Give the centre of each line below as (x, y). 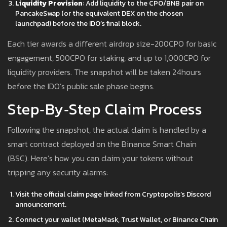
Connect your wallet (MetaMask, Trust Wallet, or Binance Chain (117, 220)
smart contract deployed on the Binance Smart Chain (102, 144)
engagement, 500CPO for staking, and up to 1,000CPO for (109, 58)
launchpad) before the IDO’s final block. (78, 24)
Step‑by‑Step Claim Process (105, 109)
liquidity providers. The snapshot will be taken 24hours (104, 72)
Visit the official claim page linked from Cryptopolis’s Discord (113, 195)
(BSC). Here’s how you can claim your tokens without (100, 158)
